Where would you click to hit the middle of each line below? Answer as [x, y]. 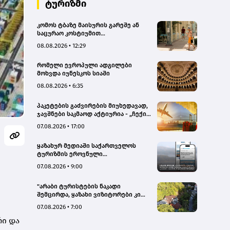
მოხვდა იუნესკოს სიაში [73, 74]
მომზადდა [53, 179]
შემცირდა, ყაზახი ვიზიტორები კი [89, 194]
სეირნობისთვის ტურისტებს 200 [87, 41]
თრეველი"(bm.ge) [64, 122]
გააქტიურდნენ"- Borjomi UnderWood [91, 203]
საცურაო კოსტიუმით [69, 33]
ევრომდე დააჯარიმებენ [74, 50]
